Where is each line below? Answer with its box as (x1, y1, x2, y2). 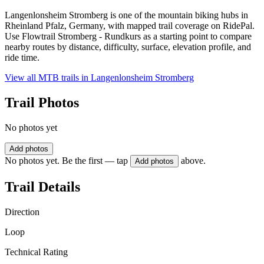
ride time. (5, 52, 39, 63)
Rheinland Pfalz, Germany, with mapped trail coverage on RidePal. (5, 21, 255, 31)
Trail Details (5, 179, 80, 194)
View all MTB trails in (5, 72, 91, 83)
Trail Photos (5, 95, 79, 111)
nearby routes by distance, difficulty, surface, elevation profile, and (5, 42, 251, 52)
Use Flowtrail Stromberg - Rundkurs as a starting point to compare (5, 31, 252, 42)
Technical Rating (5, 246, 68, 257)
